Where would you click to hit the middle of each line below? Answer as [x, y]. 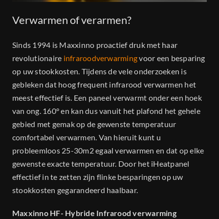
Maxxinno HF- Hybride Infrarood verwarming [94, 213]
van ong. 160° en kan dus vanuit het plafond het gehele [106, 111]
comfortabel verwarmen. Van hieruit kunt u [87, 137]
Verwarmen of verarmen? [72, 20]
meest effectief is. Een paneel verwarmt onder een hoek [107, 98]
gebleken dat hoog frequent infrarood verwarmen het [104, 85]
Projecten [26, 33]
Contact [23, 66]
